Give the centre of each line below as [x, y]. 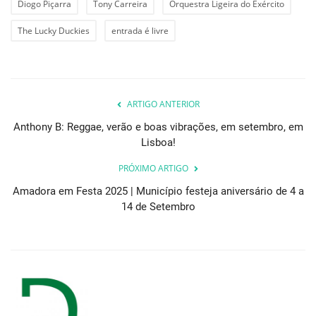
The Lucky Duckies [54, 30]
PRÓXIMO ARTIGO [153, 168]
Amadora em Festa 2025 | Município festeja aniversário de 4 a [158, 191]
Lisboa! [158, 142]
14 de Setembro [158, 206]
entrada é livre [140, 30]
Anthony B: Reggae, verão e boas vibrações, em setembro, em [158, 127]
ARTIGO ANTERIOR [163, 104]
